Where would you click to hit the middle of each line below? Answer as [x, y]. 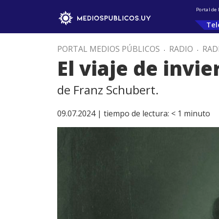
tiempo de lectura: [136, 113]
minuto [197, 113]
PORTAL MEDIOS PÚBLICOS [109, 49]
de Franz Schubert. [108, 90]
